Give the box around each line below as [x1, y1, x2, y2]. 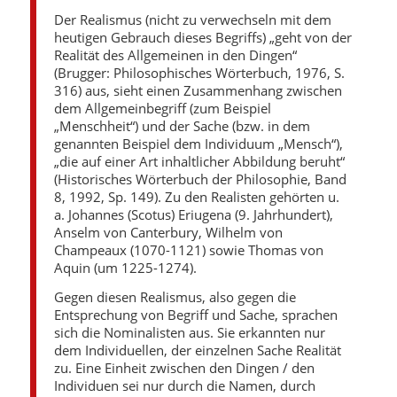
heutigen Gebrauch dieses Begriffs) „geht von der [53, 28, 352, 47]
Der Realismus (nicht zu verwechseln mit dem [53, 11, 331, 29]
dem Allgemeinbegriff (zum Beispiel [53, 99, 271, 118]
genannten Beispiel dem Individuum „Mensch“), [53, 135, 343, 153]
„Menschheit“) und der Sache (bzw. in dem [53, 117, 310, 136]
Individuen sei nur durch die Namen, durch [53, 377, 315, 394]
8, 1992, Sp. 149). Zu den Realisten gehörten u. [53, 188, 339, 206]
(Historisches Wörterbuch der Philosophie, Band [53, 170, 346, 189]
